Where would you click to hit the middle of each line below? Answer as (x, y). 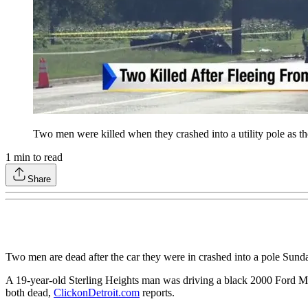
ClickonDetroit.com (97, 292)
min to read (37, 157)
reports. (157, 292)
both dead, (30, 292)
